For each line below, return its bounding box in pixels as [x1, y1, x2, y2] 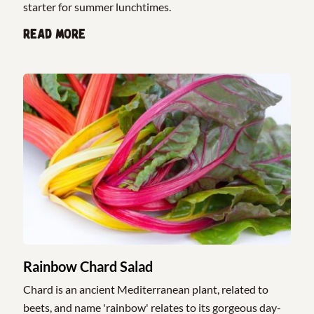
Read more [23, 26, 86, 42]
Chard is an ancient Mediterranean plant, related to [23, 282, 269, 296]
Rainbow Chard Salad [23, 258, 153, 275]
